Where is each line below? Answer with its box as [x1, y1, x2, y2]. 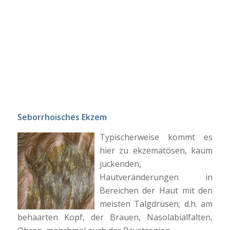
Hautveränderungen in [99, 171, 213, 183]
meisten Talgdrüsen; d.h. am [99, 198, 213, 210]
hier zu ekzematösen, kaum [99, 145, 213, 157]
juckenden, [99, 158, 141, 170]
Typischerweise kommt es [99, 131, 213, 143]
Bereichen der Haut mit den [99, 185, 213, 197]
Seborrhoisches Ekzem [17, 111, 107, 123]
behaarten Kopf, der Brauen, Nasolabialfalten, [17, 212, 213, 223]
